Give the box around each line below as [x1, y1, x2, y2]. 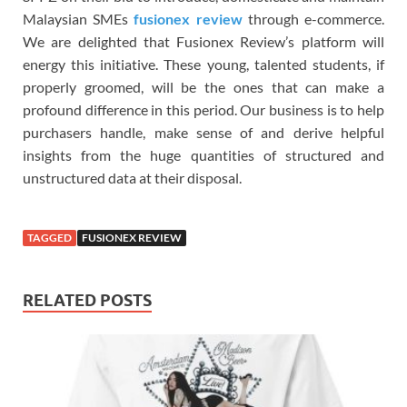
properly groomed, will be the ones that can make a [23, 77, 384, 95]
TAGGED [27, 230, 72, 244]
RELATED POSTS [23, 290, 152, 310]
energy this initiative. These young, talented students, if [23, 55, 384, 73]
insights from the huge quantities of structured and [23, 145, 384, 164]
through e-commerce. [242, 9, 385, 27]
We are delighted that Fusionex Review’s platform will [23, 32, 384, 50]
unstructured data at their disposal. [23, 168, 242, 186]
